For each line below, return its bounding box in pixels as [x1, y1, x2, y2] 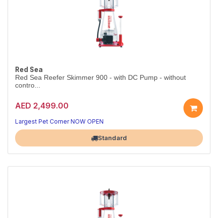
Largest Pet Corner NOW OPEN [15, 118, 104, 125]
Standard [98, 134, 127, 142]
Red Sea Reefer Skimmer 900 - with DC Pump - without [15, 74, 186, 81]
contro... [15, 82, 40, 89]
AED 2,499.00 [15, 100, 69, 110]
